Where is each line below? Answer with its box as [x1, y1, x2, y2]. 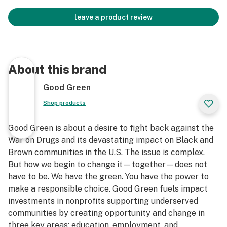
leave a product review [74, 13, 153, 21]
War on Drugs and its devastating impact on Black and [8, 135, 213, 145]
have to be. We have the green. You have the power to [8, 172, 209, 181]
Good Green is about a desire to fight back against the [8, 123, 214, 133]
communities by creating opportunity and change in [8, 208, 205, 218]
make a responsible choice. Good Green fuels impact [8, 184, 208, 194]
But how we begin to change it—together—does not [8, 160, 207, 169]
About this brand [8, 62, 106, 77]
